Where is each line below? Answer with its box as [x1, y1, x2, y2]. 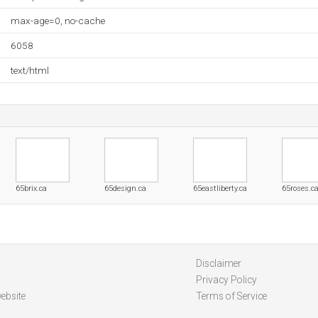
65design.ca [104, 184, 146, 193]
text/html [11, 65, 49, 76]
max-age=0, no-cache [11, 15, 105, 26]
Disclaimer [195, 258, 241, 269]
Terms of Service [195, 290, 267, 302]
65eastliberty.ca [193, 184, 247, 193]
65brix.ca [16, 184, 47, 193]
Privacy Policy [195, 274, 257, 285]
